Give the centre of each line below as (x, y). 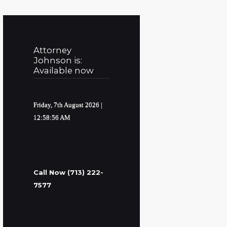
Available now (63, 71)
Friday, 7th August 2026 (66, 104)
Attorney (52, 50)
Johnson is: (58, 61)
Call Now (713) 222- (68, 173)
